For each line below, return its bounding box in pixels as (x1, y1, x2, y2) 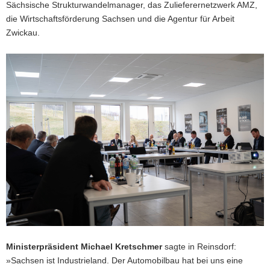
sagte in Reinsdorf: (162, 241, 236, 251)
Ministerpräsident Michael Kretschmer (6, 241, 162, 251)
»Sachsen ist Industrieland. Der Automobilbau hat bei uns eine (6, 255, 243, 265)
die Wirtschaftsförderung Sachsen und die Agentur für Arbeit (6, 14, 234, 24)
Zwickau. (6, 28, 40, 38)
